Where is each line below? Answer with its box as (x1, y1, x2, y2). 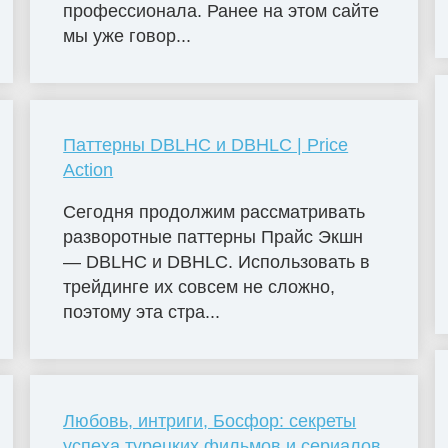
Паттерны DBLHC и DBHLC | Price (63, 135, 349, 156)
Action (63, 160, 114, 181)
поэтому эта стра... (63, 302, 221, 323)
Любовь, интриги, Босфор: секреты (63, 411, 357, 432)
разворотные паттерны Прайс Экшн (63, 227, 364, 248)
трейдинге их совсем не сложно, (63, 277, 336, 298)
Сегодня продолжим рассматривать (63, 202, 366, 223)
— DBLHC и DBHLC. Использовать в (63, 252, 371, 273)
